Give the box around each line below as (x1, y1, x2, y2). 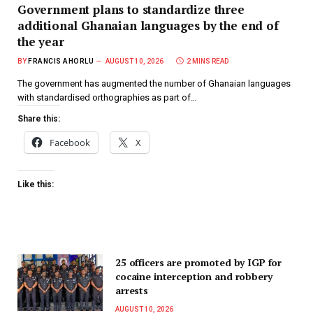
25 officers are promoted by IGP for (115, 255, 282, 269)
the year (17, 33, 64, 50)
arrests (115, 283, 149, 297)
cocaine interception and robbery (115, 269, 272, 283)
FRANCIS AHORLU (28, 57, 94, 65)
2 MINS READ (187, 57, 228, 65)
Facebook (50, 136, 90, 149)
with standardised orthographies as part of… (17, 92, 197, 103)
